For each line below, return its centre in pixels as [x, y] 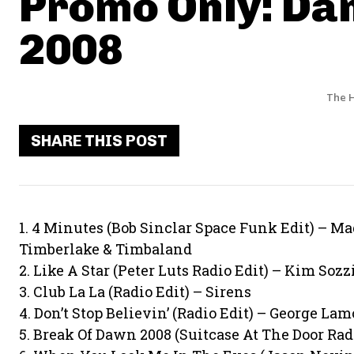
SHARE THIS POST [99, 141]
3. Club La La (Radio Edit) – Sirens [135, 292]
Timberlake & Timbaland [105, 249]
